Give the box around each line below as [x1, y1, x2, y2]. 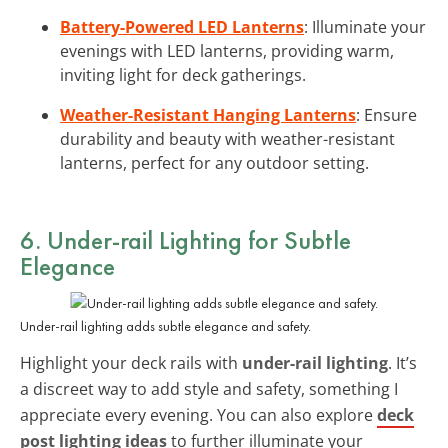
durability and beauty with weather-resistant [60, 127, 395, 150]
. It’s [388, 351, 417, 374]
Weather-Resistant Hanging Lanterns [60, 103, 356, 126]
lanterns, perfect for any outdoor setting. [60, 151, 369, 174]
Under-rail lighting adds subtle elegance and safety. [20, 316, 311, 335]
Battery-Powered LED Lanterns [60, 15, 304, 38]
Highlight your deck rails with [20, 351, 242, 374]
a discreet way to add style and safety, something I [20, 377, 398, 400]
